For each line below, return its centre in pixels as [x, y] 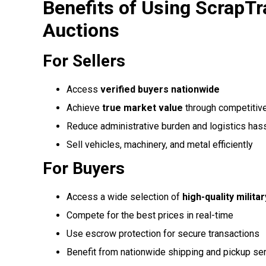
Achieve [84, 107]
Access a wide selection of [124, 197]
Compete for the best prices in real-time [150, 215]
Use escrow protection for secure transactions [163, 233]
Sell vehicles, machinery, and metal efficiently [160, 144]
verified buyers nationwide [160, 89]
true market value [142, 107]
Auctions [81, 30]
